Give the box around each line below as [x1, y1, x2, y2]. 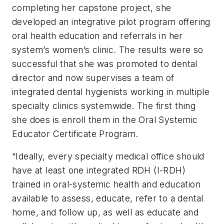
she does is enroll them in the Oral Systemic [12, 114, 198, 125]
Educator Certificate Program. [12, 128, 138, 139]
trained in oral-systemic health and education [12, 179, 200, 190]
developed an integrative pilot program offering [12, 16, 210, 27]
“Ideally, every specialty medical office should [12, 151, 204, 162]
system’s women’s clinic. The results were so [12, 44, 203, 55]
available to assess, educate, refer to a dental [12, 193, 203, 204]
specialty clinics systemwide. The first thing [12, 100, 195, 111]
